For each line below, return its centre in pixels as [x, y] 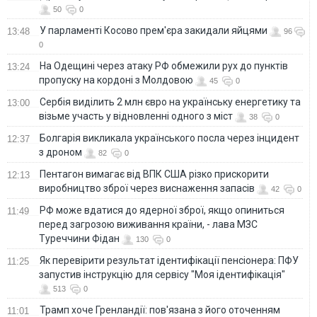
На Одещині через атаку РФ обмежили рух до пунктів [164, 65]
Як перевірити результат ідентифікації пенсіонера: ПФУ [169, 260]
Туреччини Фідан [79, 238]
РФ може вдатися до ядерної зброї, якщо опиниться [162, 210]
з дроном [60, 152]
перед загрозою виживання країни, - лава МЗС [148, 224]
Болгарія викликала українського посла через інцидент [169, 138]
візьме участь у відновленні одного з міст [136, 116]
